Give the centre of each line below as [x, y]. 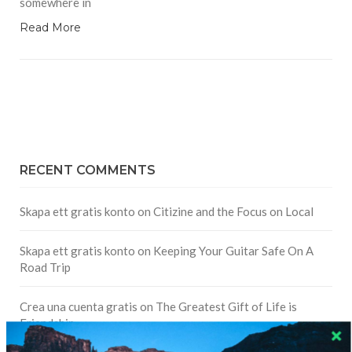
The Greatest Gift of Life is [226, 307]
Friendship [47, 323]
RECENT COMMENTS [88, 170]
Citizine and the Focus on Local [233, 212]
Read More [50, 28]
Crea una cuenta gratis [79, 307]
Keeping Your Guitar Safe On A [233, 251]
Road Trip [45, 268]
